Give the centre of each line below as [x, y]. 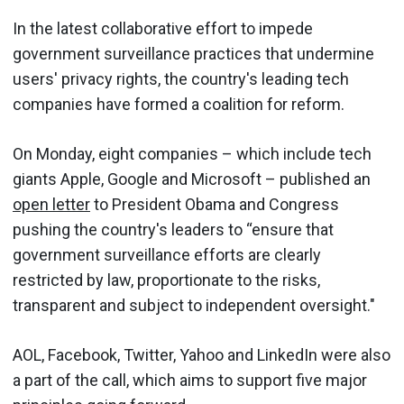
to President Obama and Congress [215, 204]
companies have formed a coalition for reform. [179, 104]
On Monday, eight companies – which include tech [192, 154]
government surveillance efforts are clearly [167, 255]
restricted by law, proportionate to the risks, [166, 280]
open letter [51, 204]
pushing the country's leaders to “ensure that [173, 230]
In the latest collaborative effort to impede [163, 28]
